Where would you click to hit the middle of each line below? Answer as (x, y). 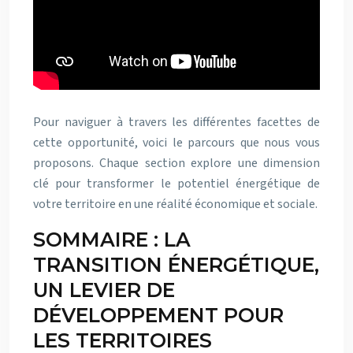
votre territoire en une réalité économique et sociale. (175, 204)
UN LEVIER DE (104, 290)
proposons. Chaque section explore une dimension (176, 163)
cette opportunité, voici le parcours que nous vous (176, 143)
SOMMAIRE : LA (112, 240)
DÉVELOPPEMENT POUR (158, 315)
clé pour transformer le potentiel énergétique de (176, 184)
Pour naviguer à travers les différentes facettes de (176, 122)
